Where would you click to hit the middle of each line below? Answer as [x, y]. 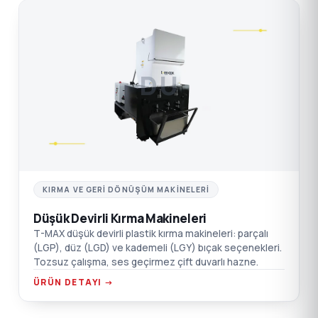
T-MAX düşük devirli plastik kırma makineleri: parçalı [151, 234]
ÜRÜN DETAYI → [74, 283]
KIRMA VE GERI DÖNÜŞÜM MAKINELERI [126, 190]
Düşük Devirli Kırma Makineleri [120, 219]
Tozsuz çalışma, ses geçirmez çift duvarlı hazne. [146, 262]
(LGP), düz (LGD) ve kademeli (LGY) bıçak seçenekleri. [158, 248]
